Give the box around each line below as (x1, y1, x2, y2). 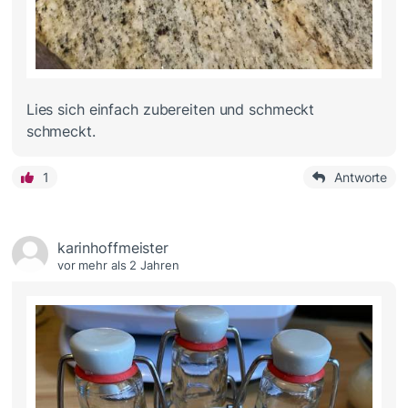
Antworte (334, 168, 388, 185)
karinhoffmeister (56, 238, 168, 257)
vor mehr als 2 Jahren (56, 257, 179, 272)
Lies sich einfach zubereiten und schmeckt (25, 99, 315, 118)
